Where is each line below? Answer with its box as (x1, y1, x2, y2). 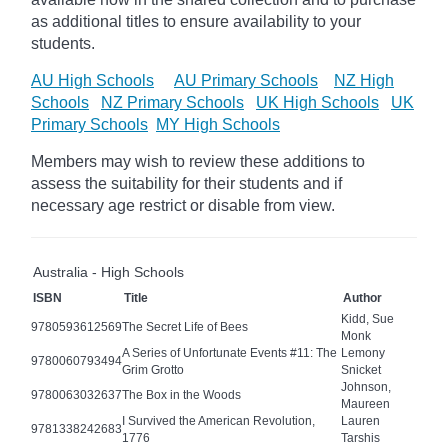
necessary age (31, 196, 135, 214)
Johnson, (341, 379, 391, 394)
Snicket (341, 362, 381, 377)
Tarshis (341, 430, 380, 445)
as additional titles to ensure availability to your (31, 12, 361, 30)
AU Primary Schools (174, 71, 318, 89)
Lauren (341, 413, 380, 428)
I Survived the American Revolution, (122, 413, 315, 428)
